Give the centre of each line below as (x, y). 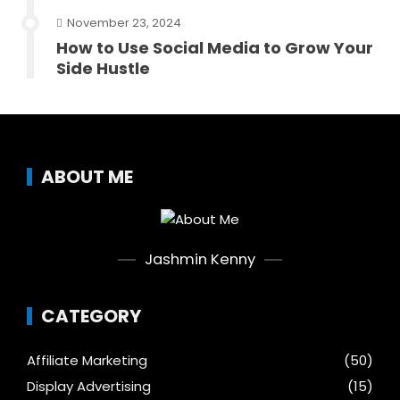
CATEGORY (91, 317)
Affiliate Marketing (87, 361)
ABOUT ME (87, 177)
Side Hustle (103, 69)
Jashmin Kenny (200, 260)
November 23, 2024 (124, 23)
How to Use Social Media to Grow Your (215, 48)
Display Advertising (89, 387)
